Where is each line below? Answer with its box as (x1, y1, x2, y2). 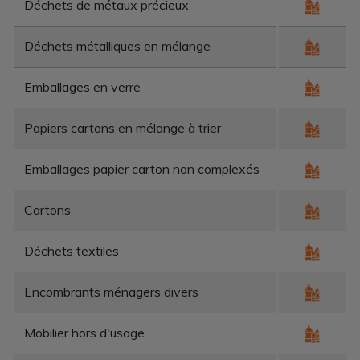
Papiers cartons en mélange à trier (24, 119, 221, 136)
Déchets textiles (24, 242, 119, 259)
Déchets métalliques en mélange (24, 37, 211, 54)
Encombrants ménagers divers (24, 283, 198, 300)
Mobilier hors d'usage (24, 324, 145, 341)
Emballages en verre (24, 78, 141, 95)
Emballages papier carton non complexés (24, 160, 260, 177)
